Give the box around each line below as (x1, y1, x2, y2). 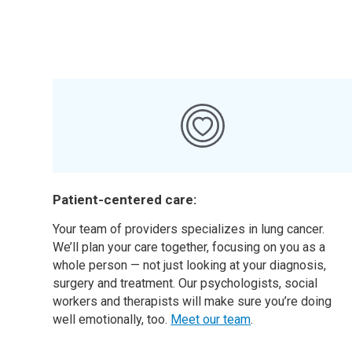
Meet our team (170, 312, 251, 327)
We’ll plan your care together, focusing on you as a (53, 240, 326, 255)
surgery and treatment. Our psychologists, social (53, 276, 318, 291)
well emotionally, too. (53, 312, 171, 327)
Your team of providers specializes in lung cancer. (53, 222, 325, 236)
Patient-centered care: (53, 192, 197, 207)
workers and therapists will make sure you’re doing (53, 294, 332, 309)
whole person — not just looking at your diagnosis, (53, 258, 327, 273)
